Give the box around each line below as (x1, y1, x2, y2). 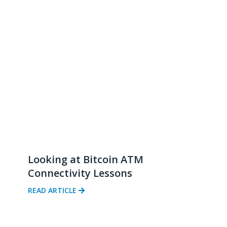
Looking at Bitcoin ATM (28, 153, 143, 167)
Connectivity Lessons (28, 166, 132, 180)
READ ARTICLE (28, 185, 79, 196)
